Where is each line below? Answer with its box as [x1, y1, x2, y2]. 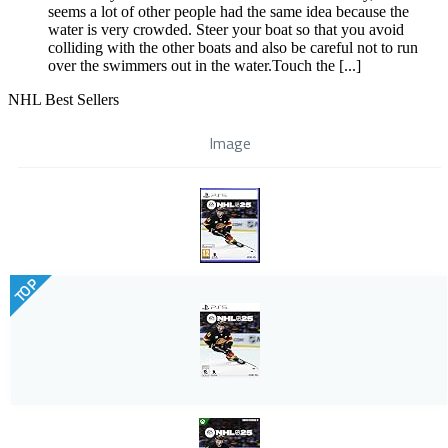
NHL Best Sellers [8, 91, 119, 109]
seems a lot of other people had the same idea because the [48, 3, 409, 21]
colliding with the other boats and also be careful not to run [48, 39, 418, 57]
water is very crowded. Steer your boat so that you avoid [48, 21, 404, 39]
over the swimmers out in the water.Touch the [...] [48, 57, 361, 75]
